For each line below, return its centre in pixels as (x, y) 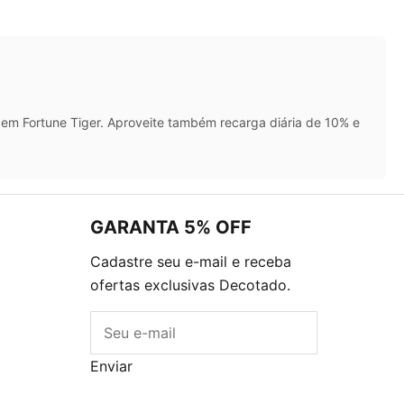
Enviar (111, 366)
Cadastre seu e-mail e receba (191, 261)
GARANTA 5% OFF (171, 227)
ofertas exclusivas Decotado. (190, 285)
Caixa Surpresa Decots (248, 390)
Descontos (150, 390)
